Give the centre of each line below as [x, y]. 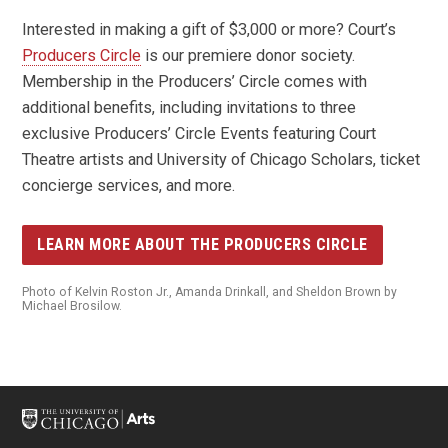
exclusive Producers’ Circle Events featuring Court [199, 133]
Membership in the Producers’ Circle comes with [195, 81]
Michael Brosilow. [72, 305]
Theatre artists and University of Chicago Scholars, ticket [221, 159]
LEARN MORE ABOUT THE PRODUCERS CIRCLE [202, 244]
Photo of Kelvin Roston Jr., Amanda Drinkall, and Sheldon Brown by [210, 291]
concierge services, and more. [129, 185]
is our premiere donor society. [248, 55]
